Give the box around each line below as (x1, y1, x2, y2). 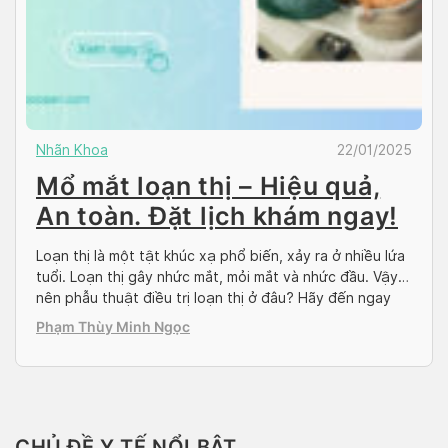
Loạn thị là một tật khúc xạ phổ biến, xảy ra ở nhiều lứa (36, 247, 405, 264)
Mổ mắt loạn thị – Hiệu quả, (36, 170, 381, 201)
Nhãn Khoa (36, 141, 108, 158)
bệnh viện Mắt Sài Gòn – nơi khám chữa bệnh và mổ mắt (36, 310, 410, 327)
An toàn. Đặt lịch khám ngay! (36, 200, 398, 231)
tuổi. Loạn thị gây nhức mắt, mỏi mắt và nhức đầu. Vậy (36, 268, 398, 285)
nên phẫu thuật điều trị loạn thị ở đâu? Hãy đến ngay (36, 289, 391, 306)
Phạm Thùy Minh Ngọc (36, 317, 190, 335)
